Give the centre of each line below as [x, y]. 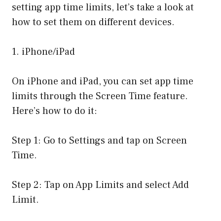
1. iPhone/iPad [43, 52]
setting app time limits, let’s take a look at [103, 8]
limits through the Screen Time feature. [100, 96]
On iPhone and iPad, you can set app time [103, 82]
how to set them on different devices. [93, 22]
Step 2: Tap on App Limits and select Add [100, 185]
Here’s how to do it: [55, 111]
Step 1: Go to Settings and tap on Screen [99, 141]
